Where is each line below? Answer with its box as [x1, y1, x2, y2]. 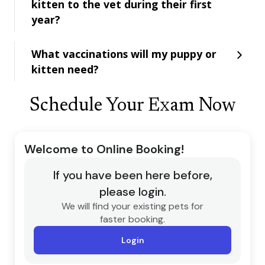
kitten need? [31, 62, 99, 76]
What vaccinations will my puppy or [31, 46, 216, 61]
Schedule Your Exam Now [29, 96, 236, 115]
